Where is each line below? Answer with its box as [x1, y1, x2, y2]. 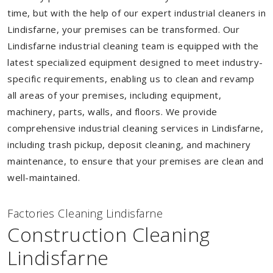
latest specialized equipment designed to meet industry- [7, 56, 263, 68]
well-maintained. [7, 171, 80, 183]
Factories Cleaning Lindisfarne [7, 206, 163, 221]
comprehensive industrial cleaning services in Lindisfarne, [7, 122, 263, 134]
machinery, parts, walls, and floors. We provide [7, 105, 218, 118]
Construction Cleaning [7, 221, 210, 247]
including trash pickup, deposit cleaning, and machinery [7, 138, 251, 151]
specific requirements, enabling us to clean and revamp [7, 73, 254, 85]
